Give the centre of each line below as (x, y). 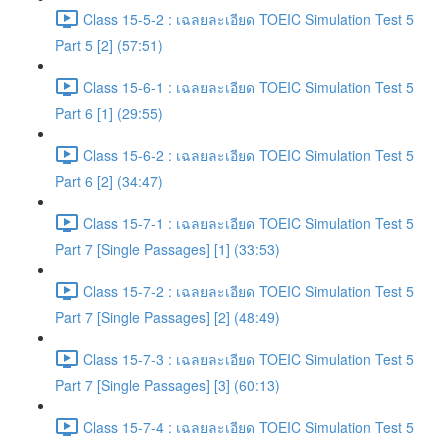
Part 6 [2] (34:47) (109, 181)
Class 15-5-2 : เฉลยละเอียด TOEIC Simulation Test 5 (248, 18)
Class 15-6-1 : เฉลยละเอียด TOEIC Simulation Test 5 (248, 86)
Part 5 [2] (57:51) (109, 45)
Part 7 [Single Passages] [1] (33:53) (167, 249)
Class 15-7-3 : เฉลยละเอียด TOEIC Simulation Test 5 (248, 358)
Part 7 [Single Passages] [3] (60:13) (167, 385)
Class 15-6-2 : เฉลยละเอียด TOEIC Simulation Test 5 (248, 154)
